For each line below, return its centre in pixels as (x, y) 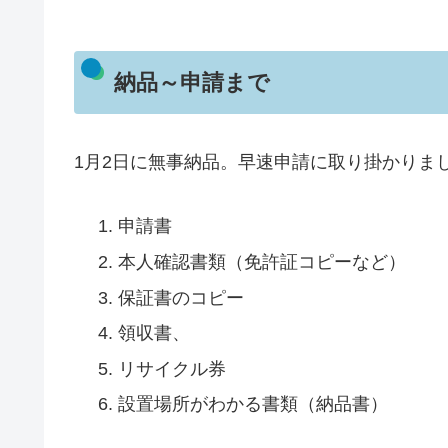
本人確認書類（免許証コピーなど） (261, 262)
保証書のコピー (180, 297)
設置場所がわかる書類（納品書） (252, 404)
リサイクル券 (171, 368)
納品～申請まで (191, 83)
